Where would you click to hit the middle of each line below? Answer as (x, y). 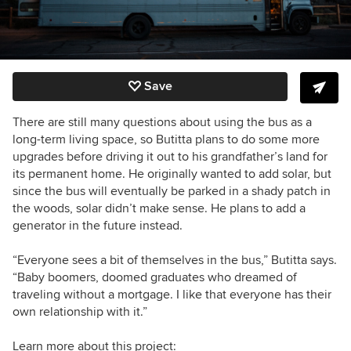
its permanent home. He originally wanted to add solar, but (172, 174)
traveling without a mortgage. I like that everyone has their (172, 294)
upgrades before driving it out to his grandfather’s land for (170, 156)
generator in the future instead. (98, 225)
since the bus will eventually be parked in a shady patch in (172, 191)
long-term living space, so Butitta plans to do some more (166, 139)
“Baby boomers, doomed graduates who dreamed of (155, 277)
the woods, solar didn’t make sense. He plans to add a (159, 208)
